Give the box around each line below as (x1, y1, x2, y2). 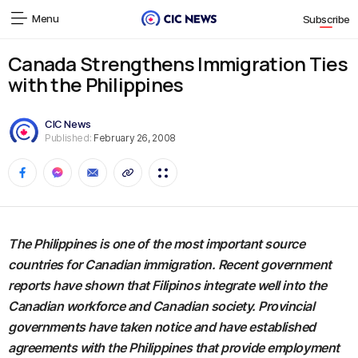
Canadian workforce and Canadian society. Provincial (8, 298, 315, 314)
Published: (45, 131, 92, 144)
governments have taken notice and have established (8, 319, 316, 335)
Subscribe (302, 13, 350, 26)
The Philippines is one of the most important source (8, 236, 305, 252)
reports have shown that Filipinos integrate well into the (8, 277, 327, 293)
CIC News (45, 117, 91, 130)
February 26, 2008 (91, 131, 176, 144)
